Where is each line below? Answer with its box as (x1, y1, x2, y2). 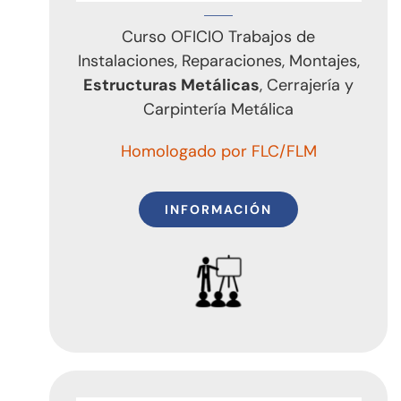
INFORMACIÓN (165, 200, 273, 218)
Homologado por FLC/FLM (120, 140, 317, 162)
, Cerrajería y (260, 73, 354, 96)
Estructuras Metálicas (83, 73, 260, 96)
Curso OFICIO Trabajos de (122, 25, 316, 47)
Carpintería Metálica (143, 98, 294, 120)
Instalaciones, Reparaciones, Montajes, (77, 49, 360, 72)
